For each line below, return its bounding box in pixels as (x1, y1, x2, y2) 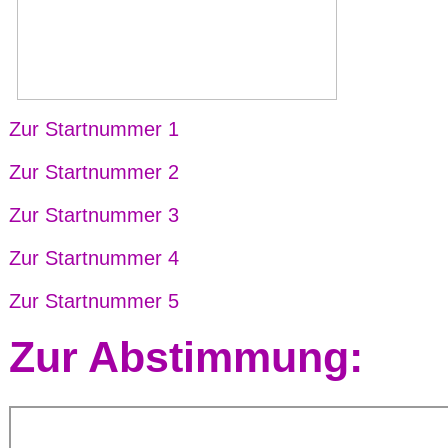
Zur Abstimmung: (9, 333, 363, 381)
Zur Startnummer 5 (9, 290, 179, 312)
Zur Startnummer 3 (9, 204, 179, 226)
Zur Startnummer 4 (9, 247, 179, 269)
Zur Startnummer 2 (9, 161, 179, 183)
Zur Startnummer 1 (9, 118, 179, 140)
